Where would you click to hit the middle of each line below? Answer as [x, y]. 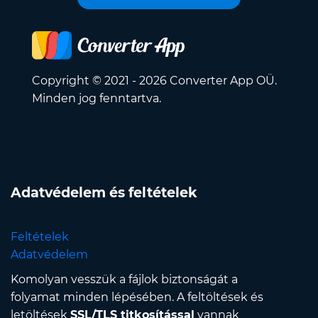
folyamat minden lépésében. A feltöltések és [137, 297]
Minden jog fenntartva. [97, 99]
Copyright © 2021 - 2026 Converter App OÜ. [154, 81]
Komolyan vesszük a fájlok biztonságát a [124, 280]
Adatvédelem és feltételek [104, 193]
